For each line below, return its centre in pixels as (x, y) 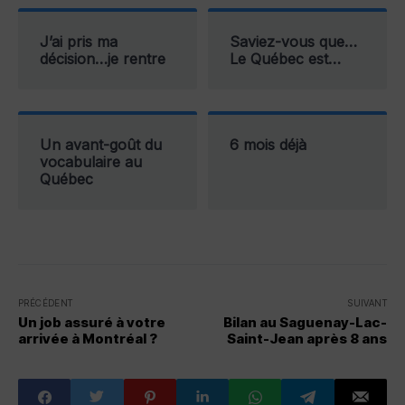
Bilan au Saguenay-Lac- (305, 323)
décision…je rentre (103, 59)
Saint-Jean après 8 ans (307, 339)
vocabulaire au (91, 162)
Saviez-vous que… (293, 42)
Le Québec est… (285, 59)
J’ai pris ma (79, 42)
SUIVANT (367, 303)
